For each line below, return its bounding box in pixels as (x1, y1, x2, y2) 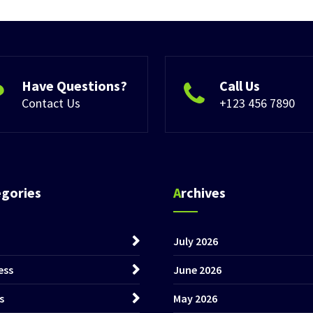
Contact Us (22, 94, 80, 111)
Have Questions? (22, 76, 127, 94)
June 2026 (173, 262, 221, 277)
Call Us (219, 76, 260, 94)
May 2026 (173, 291, 217, 305)
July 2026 (173, 233, 218, 248)
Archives (181, 183, 226, 201)
